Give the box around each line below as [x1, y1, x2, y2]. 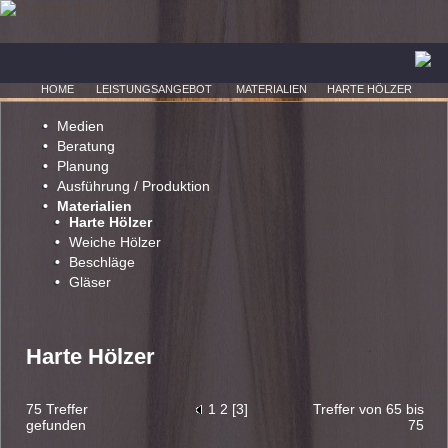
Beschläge [69, 254, 135, 270]
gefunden [26, 417, 86, 433]
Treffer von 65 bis [313, 401, 424, 417]
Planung [57, 158, 109, 174]
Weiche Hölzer [69, 234, 161, 250]
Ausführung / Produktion [57, 178, 210, 194]
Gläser [69, 274, 111, 290]
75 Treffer [26, 401, 88, 417]
